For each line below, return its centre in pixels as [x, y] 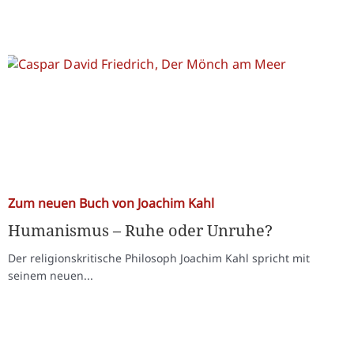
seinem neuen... [51, 275]
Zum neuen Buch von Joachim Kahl [111, 203]
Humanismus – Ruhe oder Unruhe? [140, 230]
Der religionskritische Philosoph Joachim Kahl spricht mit [159, 258]
